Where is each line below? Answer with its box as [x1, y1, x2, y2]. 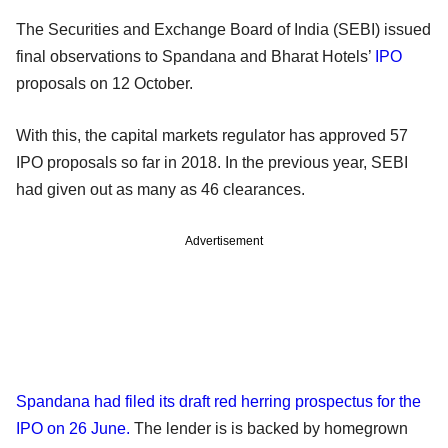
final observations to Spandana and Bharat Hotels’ [16, 47, 375, 65]
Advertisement [185, 233, 263, 248]
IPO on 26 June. [16, 419, 130, 437]
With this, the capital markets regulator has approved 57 [16, 126, 408, 144]
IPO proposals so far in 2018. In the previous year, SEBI [16, 153, 408, 171]
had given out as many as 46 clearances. [16, 180, 305, 198]
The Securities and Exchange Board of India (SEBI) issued [16, 20, 431, 38]
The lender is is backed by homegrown [130, 419, 408, 437]
